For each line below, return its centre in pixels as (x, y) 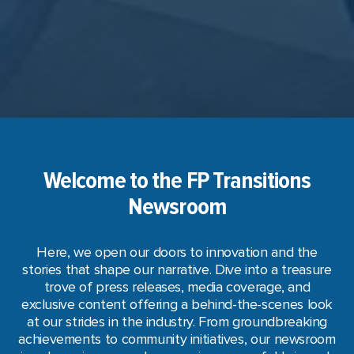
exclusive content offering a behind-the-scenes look (177, 304)
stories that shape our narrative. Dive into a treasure (177, 269)
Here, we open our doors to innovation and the (177, 252)
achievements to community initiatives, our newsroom (177, 339)
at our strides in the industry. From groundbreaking (177, 321)
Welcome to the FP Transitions (177, 180)
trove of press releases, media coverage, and (177, 286)
